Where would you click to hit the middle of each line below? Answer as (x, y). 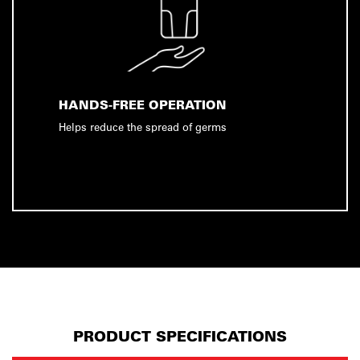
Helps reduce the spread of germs (143, 127)
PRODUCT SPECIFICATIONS (180, 336)
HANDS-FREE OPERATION (143, 105)
